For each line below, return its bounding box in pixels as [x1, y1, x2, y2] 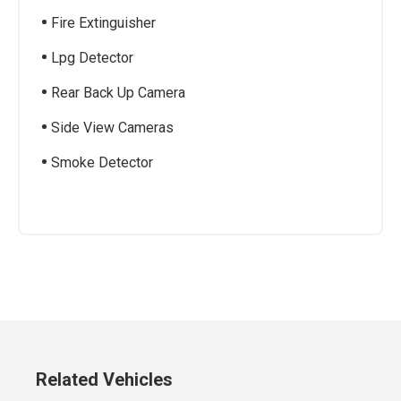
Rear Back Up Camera [51, 83, 185, 101]
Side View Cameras [51, 118, 174, 136]
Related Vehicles [36, 368, 173, 390]
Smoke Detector [51, 153, 153, 171]
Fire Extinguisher [51, 13, 156, 31]
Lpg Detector [51, 48, 133, 66]
